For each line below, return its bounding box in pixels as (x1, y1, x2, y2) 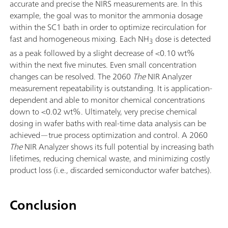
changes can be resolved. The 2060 (10, 69, 133, 83)
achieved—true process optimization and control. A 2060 (10, 127, 208, 142)
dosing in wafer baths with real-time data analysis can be (10, 116, 206, 130)
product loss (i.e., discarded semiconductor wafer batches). (10, 162, 212, 177)
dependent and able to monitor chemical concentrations (10, 92, 205, 107)
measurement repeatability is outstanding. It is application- (10, 80, 212, 95)
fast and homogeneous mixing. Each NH (10, 31, 149, 46)
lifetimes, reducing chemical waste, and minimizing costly (10, 151, 210, 165)
